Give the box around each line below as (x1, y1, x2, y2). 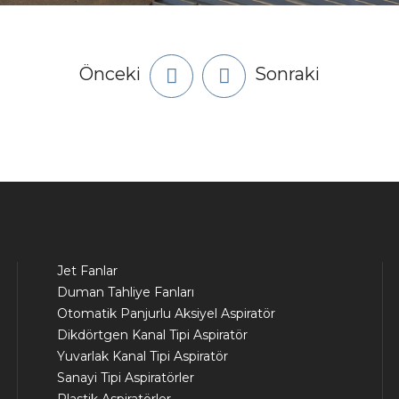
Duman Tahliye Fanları (57, 284, 194, 300)
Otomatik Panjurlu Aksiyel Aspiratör (57, 305, 275, 322)
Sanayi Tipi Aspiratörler (57, 370, 194, 386)
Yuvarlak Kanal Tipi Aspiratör (57, 348, 228, 364)
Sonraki (255, 63, 320, 85)
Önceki (79, 63, 141, 85)
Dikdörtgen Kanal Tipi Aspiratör (57, 327, 248, 343)
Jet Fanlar (57, 263, 118, 279)
